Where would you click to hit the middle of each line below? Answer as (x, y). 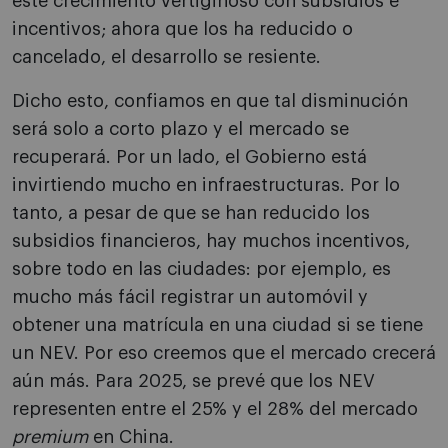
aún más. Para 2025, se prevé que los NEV (193, 381)
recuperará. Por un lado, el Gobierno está (189, 157)
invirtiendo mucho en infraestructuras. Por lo (206, 185)
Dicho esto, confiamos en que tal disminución (210, 101)
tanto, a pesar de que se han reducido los (191, 213)
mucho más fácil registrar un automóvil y (190, 297)
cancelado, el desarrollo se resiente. (166, 57)
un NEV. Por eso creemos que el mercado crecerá (224, 353)
